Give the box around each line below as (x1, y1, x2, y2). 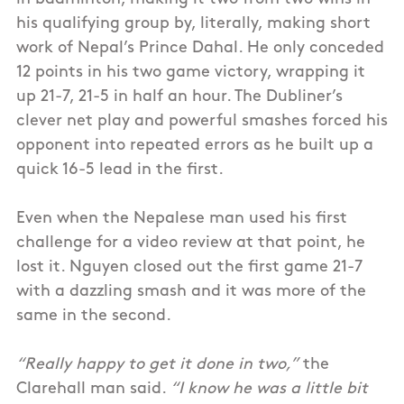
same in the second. (16, 308, 171, 326)
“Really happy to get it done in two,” (16, 356, 298, 374)
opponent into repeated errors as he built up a (16, 137, 373, 155)
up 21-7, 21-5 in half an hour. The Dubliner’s (16, 88, 343, 106)
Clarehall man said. (16, 381, 170, 399)
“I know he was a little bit (170, 381, 368, 399)
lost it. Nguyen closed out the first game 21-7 (16, 259, 363, 277)
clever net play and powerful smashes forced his (16, 113, 388, 131)
